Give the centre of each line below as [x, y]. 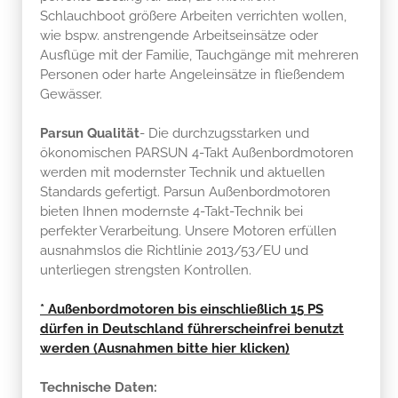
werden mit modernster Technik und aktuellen [183, 172]
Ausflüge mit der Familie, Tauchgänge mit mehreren [199, 55]
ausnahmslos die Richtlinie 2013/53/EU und [174, 250]
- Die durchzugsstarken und [224, 133]
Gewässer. [71, 94]
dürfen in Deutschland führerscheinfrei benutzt [192, 328]
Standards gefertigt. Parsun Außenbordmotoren [185, 191]
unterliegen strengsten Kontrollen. [146, 270]
